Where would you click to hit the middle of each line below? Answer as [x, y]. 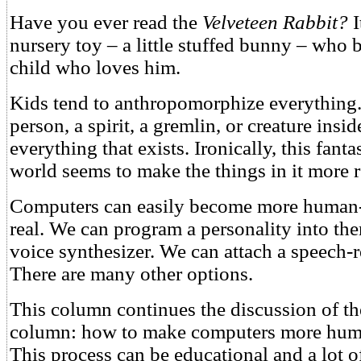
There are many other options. [131, 274]
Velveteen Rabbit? [275, 22]
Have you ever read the [106, 22]
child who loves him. [95, 67]
